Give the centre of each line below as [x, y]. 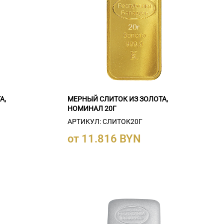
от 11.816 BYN [104, 139]
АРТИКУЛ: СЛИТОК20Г [105, 122]
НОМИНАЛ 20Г [92, 108]
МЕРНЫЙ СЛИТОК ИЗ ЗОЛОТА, [117, 99]
